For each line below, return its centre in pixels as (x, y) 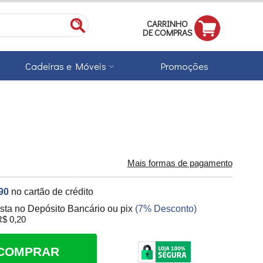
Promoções (185, 66)
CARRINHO (167, 23)
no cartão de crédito (53, 192)
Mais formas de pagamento (180, 163)
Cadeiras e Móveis (66, 66)
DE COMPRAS (167, 32)
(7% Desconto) (166, 209)
